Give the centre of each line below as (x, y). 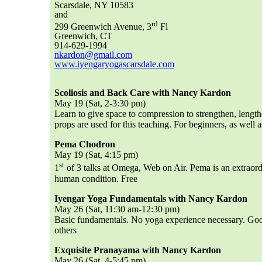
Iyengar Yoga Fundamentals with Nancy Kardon (152, 198)
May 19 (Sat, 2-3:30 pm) (100, 104)
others (65, 230)
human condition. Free (96, 178)
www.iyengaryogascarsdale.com (114, 64)
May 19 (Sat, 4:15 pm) (96, 155)
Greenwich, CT (83, 36)
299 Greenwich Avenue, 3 (103, 27)
